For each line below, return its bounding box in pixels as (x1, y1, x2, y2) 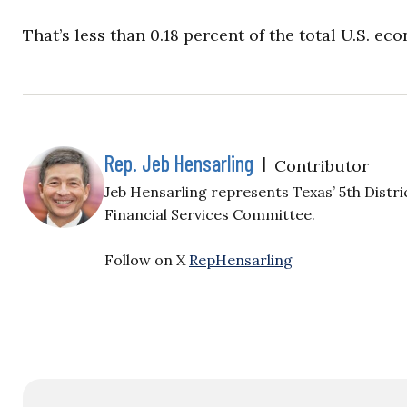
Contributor (274, 155, 369, 176)
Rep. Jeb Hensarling (104, 150, 253, 176)
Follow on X (104, 251, 189, 269)
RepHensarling (189, 251, 293, 269)
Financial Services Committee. (104, 205, 315, 223)
